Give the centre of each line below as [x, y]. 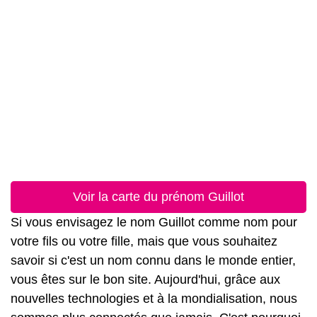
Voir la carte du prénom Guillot [158, 197]
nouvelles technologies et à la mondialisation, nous [154, 299]
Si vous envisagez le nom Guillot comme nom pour [154, 222]
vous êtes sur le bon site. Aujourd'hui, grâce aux [145, 279]
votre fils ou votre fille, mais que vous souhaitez [144, 241]
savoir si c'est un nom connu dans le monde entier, [153, 260]
